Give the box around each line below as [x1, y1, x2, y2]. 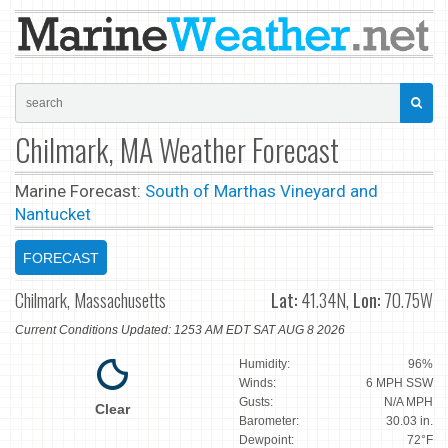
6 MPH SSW [366, 376, 433, 391]
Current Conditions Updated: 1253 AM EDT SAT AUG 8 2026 [15, 323, 345, 338]
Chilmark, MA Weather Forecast [15, 126, 339, 172]
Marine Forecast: [15, 180, 145, 201]
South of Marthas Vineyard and [145, 180, 378, 201]
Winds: [239, 376, 276, 391]
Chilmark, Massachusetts [15, 286, 166, 313]
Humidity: [239, 357, 290, 372]
